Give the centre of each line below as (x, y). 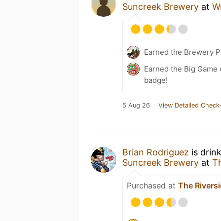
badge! (156, 80)
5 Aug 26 (136, 105)
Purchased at (152, 185)
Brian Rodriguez (156, 152)
